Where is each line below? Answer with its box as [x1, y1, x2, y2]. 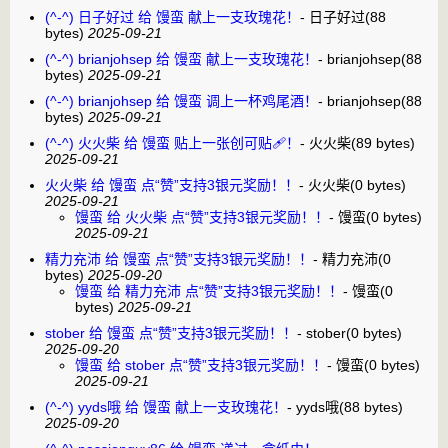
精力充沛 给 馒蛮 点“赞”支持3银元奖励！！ [45, 250, 313, 267]
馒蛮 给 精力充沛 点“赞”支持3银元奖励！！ [75, 282, 343, 299]
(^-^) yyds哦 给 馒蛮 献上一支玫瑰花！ [45, 398, 287, 415]
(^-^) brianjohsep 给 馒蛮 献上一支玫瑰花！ [45, 50, 318, 67]
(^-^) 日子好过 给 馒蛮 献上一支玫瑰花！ [45, 8, 300, 25]
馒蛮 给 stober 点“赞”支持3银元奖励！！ [75, 356, 327, 373]
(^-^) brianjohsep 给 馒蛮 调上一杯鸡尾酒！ [45, 92, 318, 109]
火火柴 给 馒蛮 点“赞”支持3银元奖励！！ [45, 176, 299, 193]
